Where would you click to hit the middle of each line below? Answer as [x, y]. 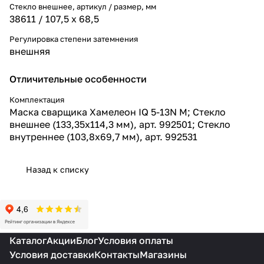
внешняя [30, 51]
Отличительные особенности [78, 79]
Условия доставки [52, 255]
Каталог [28, 240]
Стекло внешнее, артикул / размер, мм [83, 6]
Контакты [117, 255]
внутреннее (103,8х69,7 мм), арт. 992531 [103, 136]
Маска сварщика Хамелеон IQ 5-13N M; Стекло [118, 112]
